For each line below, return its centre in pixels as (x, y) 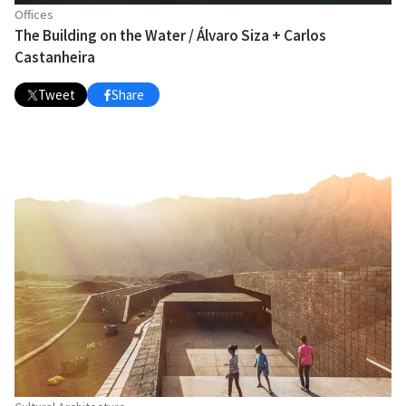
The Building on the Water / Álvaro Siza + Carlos (170, 36)
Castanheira (55, 58)
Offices (34, 15)
